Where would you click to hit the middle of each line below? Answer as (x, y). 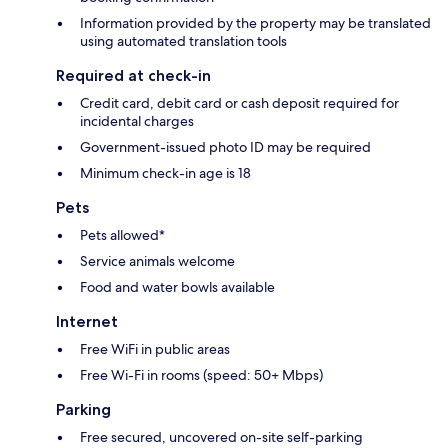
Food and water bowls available (177, 287)
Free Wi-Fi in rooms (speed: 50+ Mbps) (201, 375)
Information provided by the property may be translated (255, 23)
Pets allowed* (122, 235)
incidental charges (137, 121)
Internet (87, 322)
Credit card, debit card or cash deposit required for (239, 103)
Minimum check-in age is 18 (165, 173)
